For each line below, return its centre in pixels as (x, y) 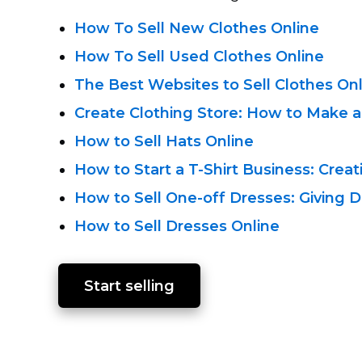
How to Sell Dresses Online (177, 226)
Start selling (129, 286)
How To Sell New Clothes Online (197, 28)
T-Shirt (213, 170)
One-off (196, 198)
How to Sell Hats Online (164, 141)
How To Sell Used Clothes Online (199, 57)
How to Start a (131, 170)
